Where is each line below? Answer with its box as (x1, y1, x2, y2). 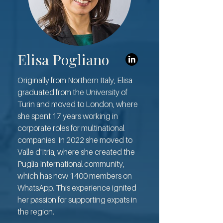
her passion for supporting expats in (17, 195, 137, 205)
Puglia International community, (17, 159, 124, 169)
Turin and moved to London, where (17, 99, 138, 109)
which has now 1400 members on (17, 171, 132, 181)
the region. (17, 207, 54, 217)
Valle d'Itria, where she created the (17, 147, 135, 157)
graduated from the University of (17, 87, 127, 97)
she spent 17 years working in (17, 111, 118, 121)
